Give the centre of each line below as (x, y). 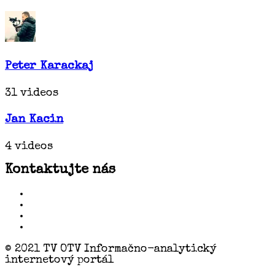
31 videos (32, 93)
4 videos (29, 147)
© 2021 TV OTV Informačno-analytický (111, 249)
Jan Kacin (34, 120)
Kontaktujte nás (60, 170)
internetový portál (60, 260)
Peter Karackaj (49, 66)
